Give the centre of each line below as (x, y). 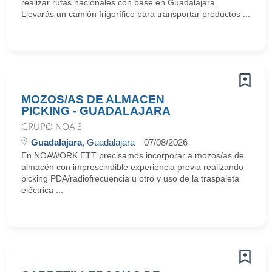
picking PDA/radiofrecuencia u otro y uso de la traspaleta (130, 178)
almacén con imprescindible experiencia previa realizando (132, 167)
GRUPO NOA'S (52, 127)
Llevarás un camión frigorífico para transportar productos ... (136, 14)
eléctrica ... (42, 190)
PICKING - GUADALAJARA (96, 111)
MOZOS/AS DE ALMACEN (93, 99)
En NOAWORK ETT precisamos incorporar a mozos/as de (133, 155)
